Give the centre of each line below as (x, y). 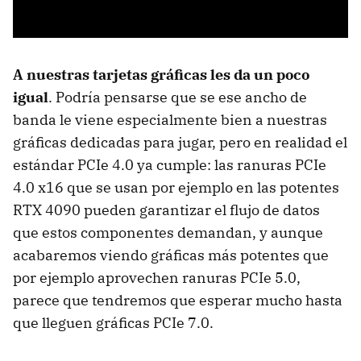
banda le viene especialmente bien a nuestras (170, 119)
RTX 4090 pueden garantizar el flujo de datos (166, 210)
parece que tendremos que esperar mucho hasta (178, 300)
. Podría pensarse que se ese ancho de (178, 97)
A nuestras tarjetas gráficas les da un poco (161, 74)
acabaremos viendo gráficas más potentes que (171, 255)
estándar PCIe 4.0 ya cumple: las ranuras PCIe (170, 164)
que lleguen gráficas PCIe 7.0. (113, 322)
